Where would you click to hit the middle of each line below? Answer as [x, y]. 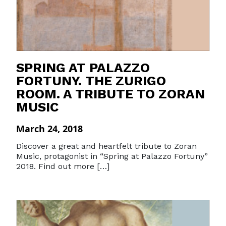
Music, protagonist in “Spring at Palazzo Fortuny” [112, 156]
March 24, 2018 [49, 129]
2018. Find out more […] [63, 166]
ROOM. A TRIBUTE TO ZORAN [110, 94]
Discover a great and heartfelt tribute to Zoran [106, 146]
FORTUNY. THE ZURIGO [91, 81]
